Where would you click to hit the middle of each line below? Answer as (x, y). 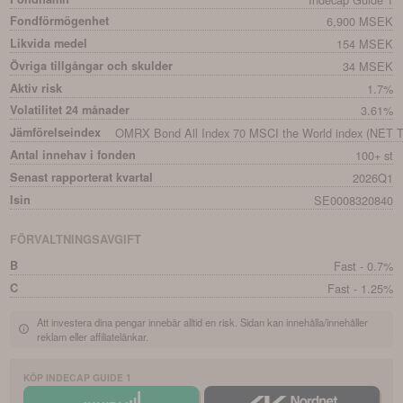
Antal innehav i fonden (73, 154)
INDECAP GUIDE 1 (89, 378)
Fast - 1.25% (360, 288)
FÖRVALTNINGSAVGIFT (76, 240)
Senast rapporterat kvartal (82, 177)
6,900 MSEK (359, 22)
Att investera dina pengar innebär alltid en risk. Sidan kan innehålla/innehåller (203, 322)
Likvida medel (49, 44)
